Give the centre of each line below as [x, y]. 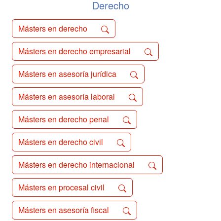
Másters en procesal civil [62, 187]
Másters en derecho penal [65, 119]
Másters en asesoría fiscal [65, 210]
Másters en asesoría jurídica [68, 74]
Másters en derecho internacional [77, 165]
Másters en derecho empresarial [75, 51]
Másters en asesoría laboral [68, 96]
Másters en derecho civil [62, 142]
